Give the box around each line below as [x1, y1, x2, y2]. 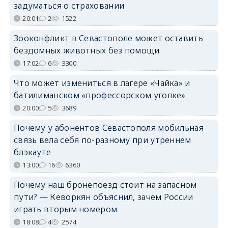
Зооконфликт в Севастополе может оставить [13, 32, 203, 44]
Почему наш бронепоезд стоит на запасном [13, 179, 197, 190]
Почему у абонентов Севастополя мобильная [13, 122, 204, 133]
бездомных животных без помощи [13, 44, 160, 56]
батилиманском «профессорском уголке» [13, 89, 186, 101]
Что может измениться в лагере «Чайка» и [13, 77, 190, 89]
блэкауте [13, 146, 51, 158]
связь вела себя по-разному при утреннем [13, 134, 191, 146]
